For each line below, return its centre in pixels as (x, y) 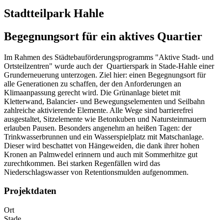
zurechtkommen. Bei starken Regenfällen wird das (82, 163)
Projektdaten (30, 191)
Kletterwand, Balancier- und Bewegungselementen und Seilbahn (104, 101)
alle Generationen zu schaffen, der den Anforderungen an (93, 83)
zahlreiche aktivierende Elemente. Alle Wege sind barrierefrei (98, 110)
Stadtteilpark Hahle (54, 13)
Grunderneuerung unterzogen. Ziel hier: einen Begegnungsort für (105, 75)
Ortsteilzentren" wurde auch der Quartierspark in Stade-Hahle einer (109, 66)
